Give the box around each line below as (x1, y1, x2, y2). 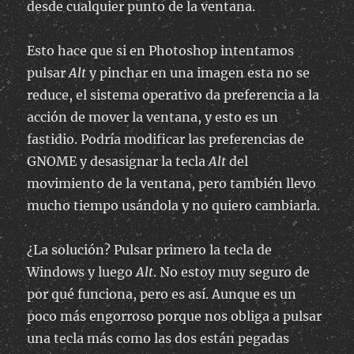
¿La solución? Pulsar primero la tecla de (27, 242, 273, 258)
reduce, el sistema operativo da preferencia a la (27, 87, 320, 104)
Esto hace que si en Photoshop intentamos (27, 43, 295, 59)
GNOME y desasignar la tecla (27, 153, 209, 170)
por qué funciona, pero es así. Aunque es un (27, 286, 297, 303)
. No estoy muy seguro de (153, 264, 311, 281)
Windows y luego (27, 264, 137, 281)
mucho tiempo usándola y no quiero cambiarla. (27, 198, 321, 214)
